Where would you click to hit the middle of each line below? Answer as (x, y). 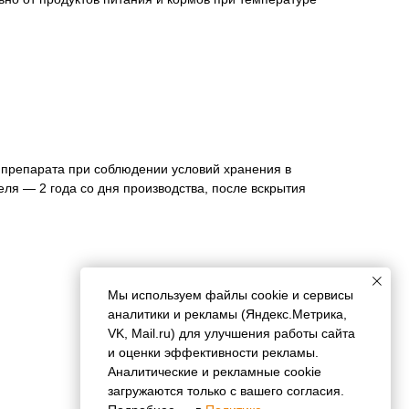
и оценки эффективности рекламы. (213, 352)
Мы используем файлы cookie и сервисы (231, 294)
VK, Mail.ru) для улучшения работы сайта (231, 333)
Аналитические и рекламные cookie (215, 371)
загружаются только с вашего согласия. (226, 390)
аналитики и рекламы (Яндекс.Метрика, (227, 314)
